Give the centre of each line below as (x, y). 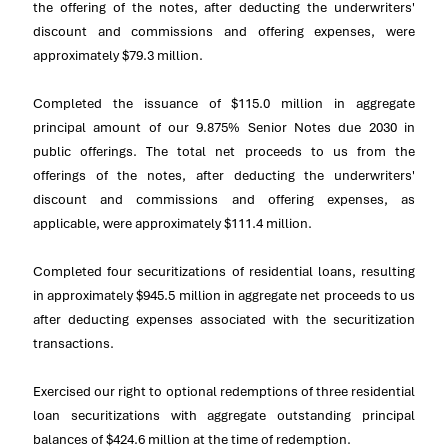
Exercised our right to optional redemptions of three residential (224, 391)
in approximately (85, 295)
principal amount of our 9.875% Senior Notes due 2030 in (224, 127)
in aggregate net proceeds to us (318, 295)
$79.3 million (160, 55)
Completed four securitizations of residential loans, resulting (224, 271)
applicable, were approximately (128, 223)
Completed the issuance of (132, 103)
